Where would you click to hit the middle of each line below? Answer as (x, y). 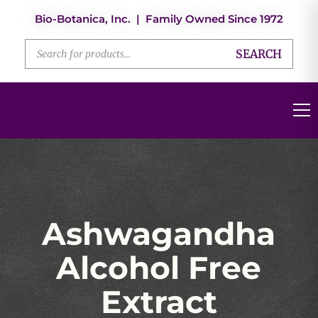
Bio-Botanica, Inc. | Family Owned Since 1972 (159, 19)
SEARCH (259, 54)
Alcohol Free (159, 268)
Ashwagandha (159, 234)
